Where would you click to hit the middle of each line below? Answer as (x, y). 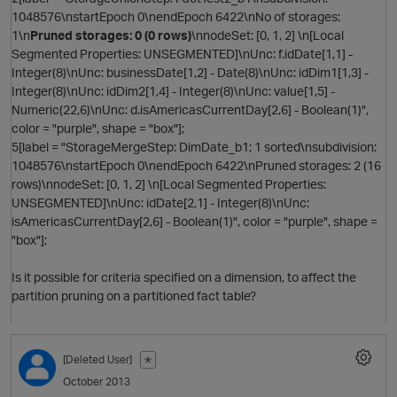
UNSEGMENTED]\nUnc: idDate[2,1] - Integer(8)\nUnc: (160, 203)
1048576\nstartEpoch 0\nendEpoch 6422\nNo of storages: (176, 17)
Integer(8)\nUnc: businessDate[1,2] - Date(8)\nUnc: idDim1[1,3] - (190, 73)
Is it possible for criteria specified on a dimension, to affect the (184, 277)
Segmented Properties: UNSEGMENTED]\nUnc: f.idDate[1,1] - (182, 54)
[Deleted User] (97, 360)
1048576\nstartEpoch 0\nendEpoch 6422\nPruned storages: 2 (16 (196, 166)
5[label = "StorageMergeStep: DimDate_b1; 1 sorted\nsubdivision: (194, 147)
